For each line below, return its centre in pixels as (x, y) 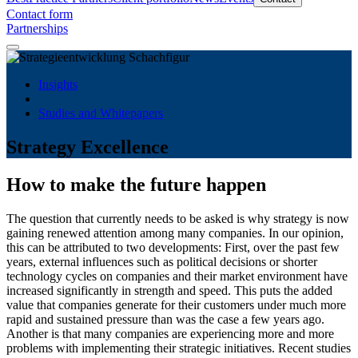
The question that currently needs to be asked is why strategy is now (178, 218)
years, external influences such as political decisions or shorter (162, 261)
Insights (58, 84)
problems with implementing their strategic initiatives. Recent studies (179, 348)
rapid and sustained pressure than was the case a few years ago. (165, 319)
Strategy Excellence (88, 147)
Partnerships (37, 28)
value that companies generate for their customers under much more (176, 304)
